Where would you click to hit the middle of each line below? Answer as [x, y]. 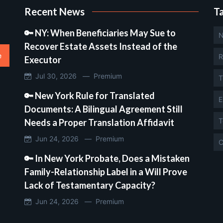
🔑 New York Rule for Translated [90, 95]
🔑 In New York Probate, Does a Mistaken [107, 158]
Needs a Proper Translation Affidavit [99, 122]
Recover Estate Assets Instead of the [101, 46]
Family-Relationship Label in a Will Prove [106, 171]
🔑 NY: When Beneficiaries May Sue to [100, 33]
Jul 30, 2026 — [62, 76]
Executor [43, 59]
